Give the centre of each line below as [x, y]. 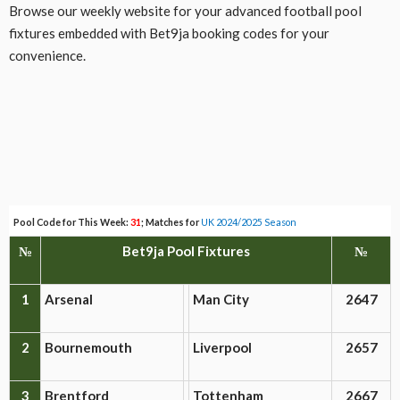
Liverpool [222, 347]
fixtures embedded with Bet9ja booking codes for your [169, 33]
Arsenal [69, 299]
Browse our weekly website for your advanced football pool [185, 10]
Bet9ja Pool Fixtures [186, 250]
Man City [221, 299]
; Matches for [171, 221]
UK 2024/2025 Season [249, 221]
